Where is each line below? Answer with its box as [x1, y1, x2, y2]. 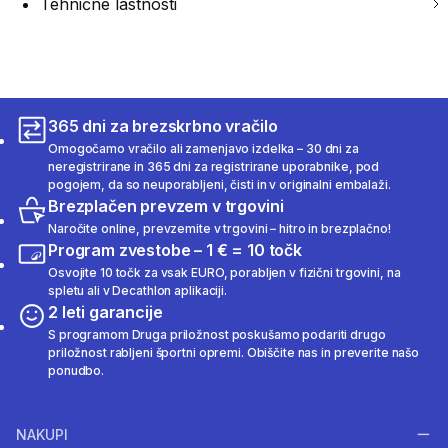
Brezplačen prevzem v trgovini [48, 196, 284, 217]
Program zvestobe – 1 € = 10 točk [48, 240, 302, 261]
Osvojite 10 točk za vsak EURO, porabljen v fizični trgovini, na [48, 265, 401, 281]
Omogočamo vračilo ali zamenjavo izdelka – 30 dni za [48, 141, 359, 157]
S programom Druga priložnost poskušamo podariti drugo [48, 327, 386, 343]
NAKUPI [16, 425, 68, 443]
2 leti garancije [48, 302, 163, 323]
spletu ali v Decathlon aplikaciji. [48, 283, 227, 299]
